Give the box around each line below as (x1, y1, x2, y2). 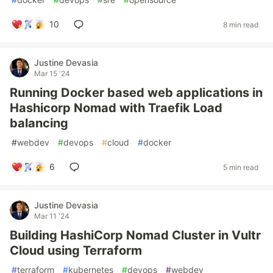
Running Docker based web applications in (10, 85, 263, 100)
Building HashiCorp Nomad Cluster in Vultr (10, 228, 261, 243)
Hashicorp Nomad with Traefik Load (10, 101, 222, 115)
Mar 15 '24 (34, 69, 70, 78)
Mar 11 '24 (34, 211, 69, 221)
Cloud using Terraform (10, 243, 142, 258)
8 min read (223, 19, 258, 29)
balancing (10, 116, 68, 130)
